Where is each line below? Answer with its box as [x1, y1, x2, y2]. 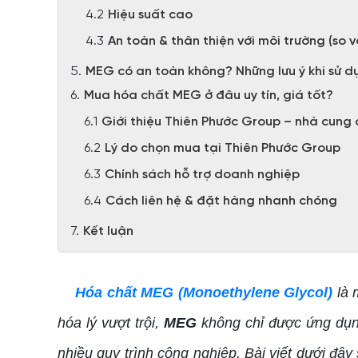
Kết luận [83, 225, 133, 238]
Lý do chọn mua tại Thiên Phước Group [105, 141, 340, 155]
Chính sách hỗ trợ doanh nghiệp [105, 168, 300, 181]
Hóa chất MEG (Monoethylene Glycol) [75, 284, 333, 300]
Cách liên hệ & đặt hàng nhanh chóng [105, 194, 340, 208]
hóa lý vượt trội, [58, 315, 165, 331]
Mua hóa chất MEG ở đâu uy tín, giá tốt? [84, 89, 333, 102]
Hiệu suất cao [108, 8, 193, 22]
